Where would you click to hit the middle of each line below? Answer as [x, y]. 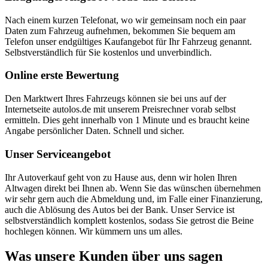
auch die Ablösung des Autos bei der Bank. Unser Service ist [120, 209]
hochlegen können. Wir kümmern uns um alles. [94, 231]
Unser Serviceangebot [58, 154]
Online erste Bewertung [62, 75]
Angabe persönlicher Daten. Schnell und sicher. [95, 131]
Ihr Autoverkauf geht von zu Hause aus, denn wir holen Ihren [121, 177]
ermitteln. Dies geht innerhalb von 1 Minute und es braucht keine [127, 120]
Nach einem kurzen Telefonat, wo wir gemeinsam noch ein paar [125, 20]
